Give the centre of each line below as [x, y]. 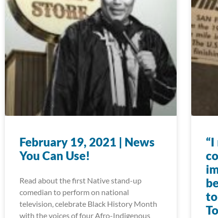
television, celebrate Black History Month [88, 203]
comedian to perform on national [74, 192]
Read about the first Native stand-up [81, 180]
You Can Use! [55, 155]
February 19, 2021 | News [87, 142]
